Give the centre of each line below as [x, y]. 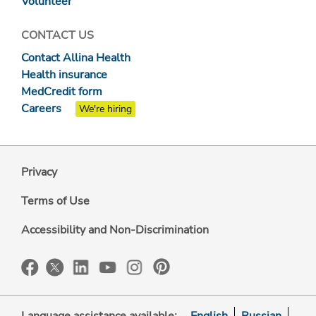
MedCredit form [62, 91]
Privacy [39, 172]
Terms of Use [55, 201]
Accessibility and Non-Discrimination [115, 230]
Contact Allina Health [76, 57]
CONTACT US [57, 35]
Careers [41, 108]
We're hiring [105, 109]
